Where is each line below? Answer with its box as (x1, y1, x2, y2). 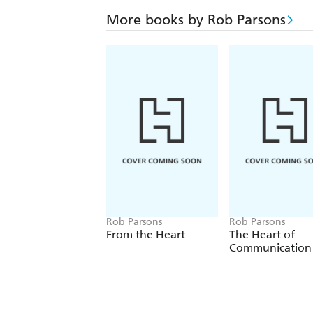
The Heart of (229, 228, 295, 242)
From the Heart (106, 228, 185, 242)
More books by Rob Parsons (106, 11, 286, 29)
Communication (229, 241, 312, 255)
